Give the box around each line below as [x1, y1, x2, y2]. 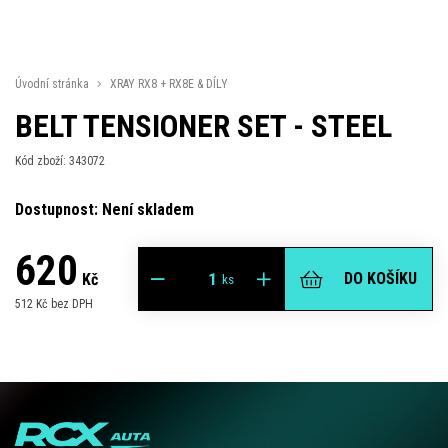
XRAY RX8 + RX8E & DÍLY [110, 77, 228, 91]
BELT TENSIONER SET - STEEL [15, 108, 392, 145]
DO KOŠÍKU [344, 269, 417, 288]
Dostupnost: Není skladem [15, 200, 194, 219]
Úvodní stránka [15, 77, 89, 91]
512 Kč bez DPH [15, 296, 93, 311]
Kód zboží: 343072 [15, 154, 105, 168]
